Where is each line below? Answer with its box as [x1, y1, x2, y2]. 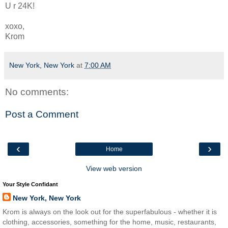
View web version [86, 164, 142, 173]
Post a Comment [5, 108, 78, 120]
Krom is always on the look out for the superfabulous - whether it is [3, 208, 217, 216]
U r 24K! [5, 2, 35, 11]
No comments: [5, 87, 69, 98]
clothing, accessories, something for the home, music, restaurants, [3, 218, 216, 226]
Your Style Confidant [3, 181, 58, 188]
